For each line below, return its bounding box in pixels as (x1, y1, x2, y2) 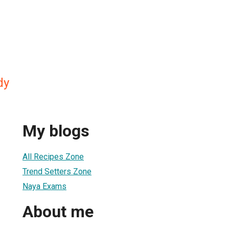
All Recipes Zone (22, 151, 84, 162)
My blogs (22, 121, 89, 141)
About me (22, 202, 94, 222)
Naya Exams (22, 181, 66, 191)
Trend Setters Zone (22, 166, 91, 176)
